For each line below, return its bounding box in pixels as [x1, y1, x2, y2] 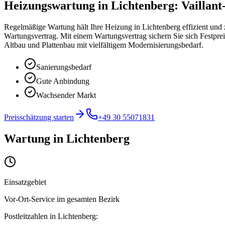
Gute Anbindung [36, 76, 89, 85]
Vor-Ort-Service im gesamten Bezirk [4, 194, 120, 203]
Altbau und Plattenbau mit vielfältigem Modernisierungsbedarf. [4, 40, 203, 49]
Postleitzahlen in [4, 211, 58, 220]
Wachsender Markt [36, 90, 96, 99]
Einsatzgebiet [4, 177, 46, 186]
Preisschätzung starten [4, 113, 74, 122]
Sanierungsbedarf [36, 62, 91, 71]
